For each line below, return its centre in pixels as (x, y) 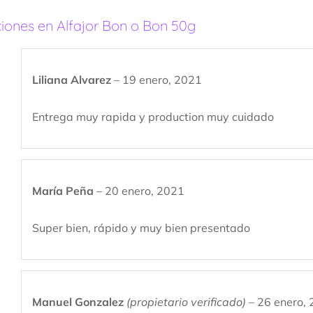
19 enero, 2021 (162, 79)
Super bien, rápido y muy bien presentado (141, 227)
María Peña (64, 190)
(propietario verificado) (186, 301)
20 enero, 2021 (145, 190)
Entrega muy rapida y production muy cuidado (153, 116)
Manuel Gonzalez (79, 301)
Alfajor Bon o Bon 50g (126, 25)
